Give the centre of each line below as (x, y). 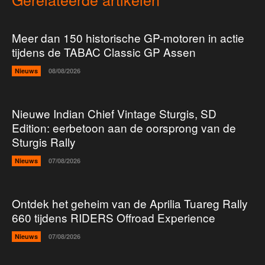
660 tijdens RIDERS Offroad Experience (114, 218)
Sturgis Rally (44, 142)
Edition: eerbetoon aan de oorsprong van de (124, 128)
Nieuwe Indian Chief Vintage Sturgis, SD (114, 114)
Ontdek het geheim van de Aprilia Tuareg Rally (130, 203)
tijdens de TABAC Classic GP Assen (104, 52)
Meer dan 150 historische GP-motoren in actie (128, 38)
